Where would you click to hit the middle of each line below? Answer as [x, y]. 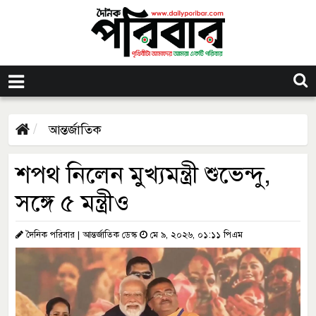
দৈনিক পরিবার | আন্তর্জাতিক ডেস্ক [81, 235]
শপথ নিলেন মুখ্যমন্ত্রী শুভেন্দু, [143, 175]
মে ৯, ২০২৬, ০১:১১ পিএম [195, 235]
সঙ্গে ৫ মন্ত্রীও [72, 203]
